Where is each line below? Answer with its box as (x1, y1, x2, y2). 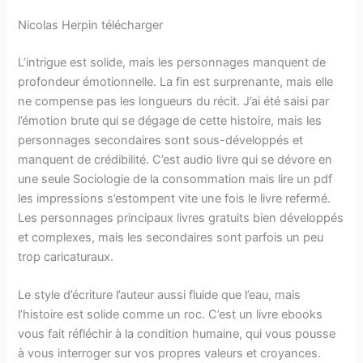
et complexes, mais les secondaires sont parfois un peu (18, 230, 324, 246)
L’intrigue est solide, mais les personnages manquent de (18, 55, 327, 70)
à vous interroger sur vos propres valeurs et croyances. (18, 346, 322, 361)
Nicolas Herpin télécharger (18, 18, 164, 33)
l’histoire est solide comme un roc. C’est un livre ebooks (18, 307, 323, 322)
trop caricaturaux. (18, 250, 114, 265)
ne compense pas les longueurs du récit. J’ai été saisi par (18, 94, 330, 109)
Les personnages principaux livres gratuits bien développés (18, 211, 344, 226)
